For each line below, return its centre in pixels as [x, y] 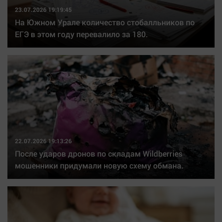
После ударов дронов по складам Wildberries [99, 153]
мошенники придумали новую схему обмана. [99, 165]
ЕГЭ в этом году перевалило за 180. [81, 34]
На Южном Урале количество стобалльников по [105, 22]
